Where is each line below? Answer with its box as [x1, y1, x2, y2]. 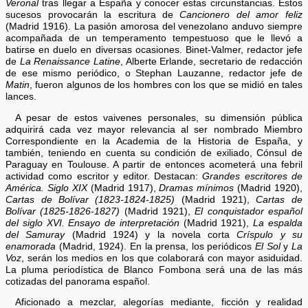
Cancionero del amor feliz [179, 10, 302, 21]
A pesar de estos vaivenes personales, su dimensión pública [14, 112, 302, 123]
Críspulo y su [236, 229, 302, 240]
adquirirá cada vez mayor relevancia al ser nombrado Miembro [5, 124, 302, 135]
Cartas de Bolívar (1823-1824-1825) [5, 194, 175, 205]
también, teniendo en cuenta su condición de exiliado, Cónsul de [5, 147, 302, 158]
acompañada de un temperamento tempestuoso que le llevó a [5, 33, 302, 44]
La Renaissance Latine [19, 56, 120, 67]
